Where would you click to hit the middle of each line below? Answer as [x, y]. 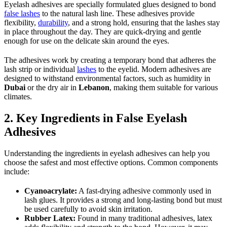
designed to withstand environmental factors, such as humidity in [107, 79]
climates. [18, 97]
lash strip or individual [41, 69]
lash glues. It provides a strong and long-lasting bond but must [123, 200]
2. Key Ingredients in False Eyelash [96, 118]
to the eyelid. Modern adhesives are [154, 69]
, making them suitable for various [164, 88]
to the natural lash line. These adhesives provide [117, 14]
